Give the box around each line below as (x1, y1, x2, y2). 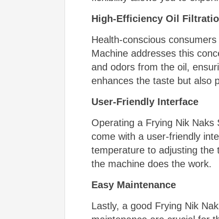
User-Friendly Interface (91, 96, 198, 108)
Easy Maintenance (91, 179, 176, 191)
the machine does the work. (91, 158, 212, 170)
